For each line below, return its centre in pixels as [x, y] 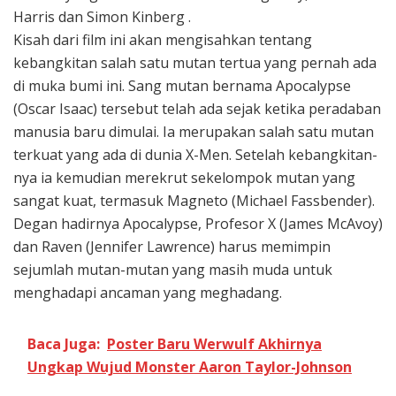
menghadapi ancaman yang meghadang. [148, 292]
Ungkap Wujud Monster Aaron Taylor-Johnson [190, 366]
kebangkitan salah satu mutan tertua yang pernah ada [195, 62]
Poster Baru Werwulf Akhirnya [214, 343]
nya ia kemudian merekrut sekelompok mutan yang [184, 177]
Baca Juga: [64, 343]
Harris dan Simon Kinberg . [102, 16]
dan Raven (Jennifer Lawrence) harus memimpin [172, 246]
